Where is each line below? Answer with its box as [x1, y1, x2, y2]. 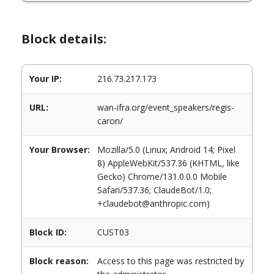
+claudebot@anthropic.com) [97, 198, 210, 209]
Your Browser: [29, 144, 90, 155]
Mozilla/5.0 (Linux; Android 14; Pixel [97, 144, 235, 155]
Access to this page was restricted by [97, 255, 244, 267]
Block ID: [29, 226, 67, 238]
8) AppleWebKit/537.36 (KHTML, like [97, 157, 240, 169]
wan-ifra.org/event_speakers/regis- [97, 102, 234, 113]
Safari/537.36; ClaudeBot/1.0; [97, 184, 212, 196]
